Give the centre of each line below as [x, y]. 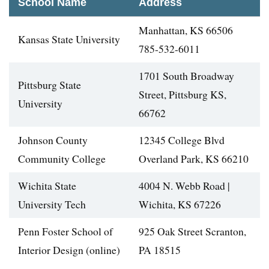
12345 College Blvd [182, 140]
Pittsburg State [50, 85]
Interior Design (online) [69, 250]
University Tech [52, 204]
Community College [62, 159]
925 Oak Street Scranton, [192, 231]
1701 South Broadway [186, 76]
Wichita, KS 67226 [180, 204]
